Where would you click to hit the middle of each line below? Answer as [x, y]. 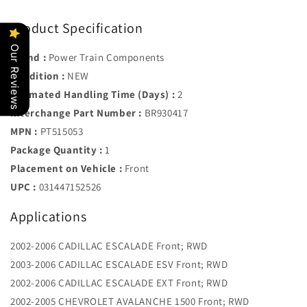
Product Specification [77, 28]
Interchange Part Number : [76, 113]
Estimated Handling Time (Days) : [93, 95]
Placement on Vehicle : [66, 169]
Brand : [28, 58]
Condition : [38, 76]
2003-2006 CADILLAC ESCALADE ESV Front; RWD [119, 265]
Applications [49, 216]
